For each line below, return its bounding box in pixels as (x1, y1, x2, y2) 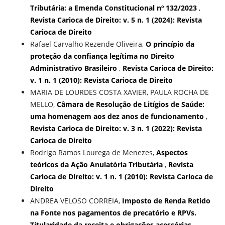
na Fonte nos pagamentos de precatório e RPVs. (30, 208, 196, 218)
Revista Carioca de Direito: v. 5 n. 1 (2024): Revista (30, 15, 202, 25)
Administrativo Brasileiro (30, 63, 119, 73)
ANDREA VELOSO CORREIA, (30, 196, 122, 206)
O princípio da (145, 39, 194, 49)
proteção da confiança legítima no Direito (30, 51, 174, 61)
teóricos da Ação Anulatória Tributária (30, 160, 165, 170)
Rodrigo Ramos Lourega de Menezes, (30, 148, 156, 158)
